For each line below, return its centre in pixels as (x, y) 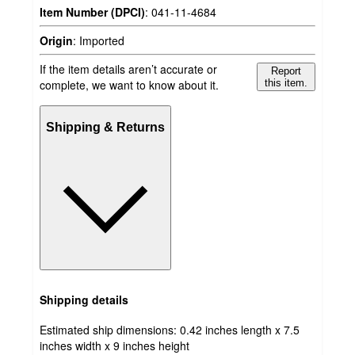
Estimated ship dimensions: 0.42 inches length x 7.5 (170, 330)
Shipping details (84, 299)
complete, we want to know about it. (129, 85)
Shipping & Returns (105, 127)
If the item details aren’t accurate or (128, 69)
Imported (102, 41)
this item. (286, 83)
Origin (56, 41)
